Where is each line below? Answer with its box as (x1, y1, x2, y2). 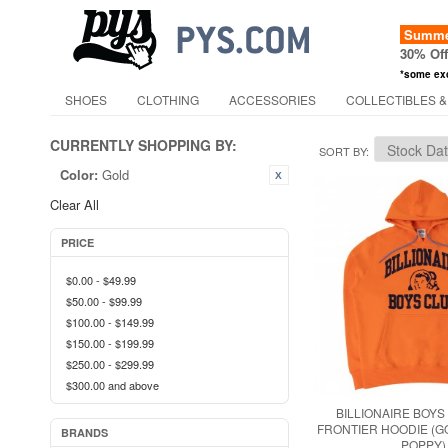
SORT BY (318, 143, 366, 159)
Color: (60, 165, 98, 184)
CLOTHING (137, 91, 199, 108)
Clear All (50, 195, 99, 214)
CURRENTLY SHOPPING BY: (50, 135, 237, 155)
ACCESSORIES (229, 91, 316, 108)
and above (105, 377, 159, 393)
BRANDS (61, 425, 108, 440)
